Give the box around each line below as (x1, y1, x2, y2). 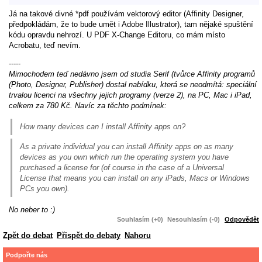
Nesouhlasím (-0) (167, 216, 220, 223)
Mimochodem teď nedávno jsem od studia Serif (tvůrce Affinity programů (9, 69, 255, 78)
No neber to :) (9, 205, 55, 215)
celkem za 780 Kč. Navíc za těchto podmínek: (9, 101, 167, 110)
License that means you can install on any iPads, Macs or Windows (20, 174, 250, 183)
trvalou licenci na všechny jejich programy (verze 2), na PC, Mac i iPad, (9, 90, 252, 99)
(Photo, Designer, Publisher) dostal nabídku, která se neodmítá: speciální (9, 80, 257, 89)
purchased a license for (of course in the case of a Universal (20, 163, 224, 173)
